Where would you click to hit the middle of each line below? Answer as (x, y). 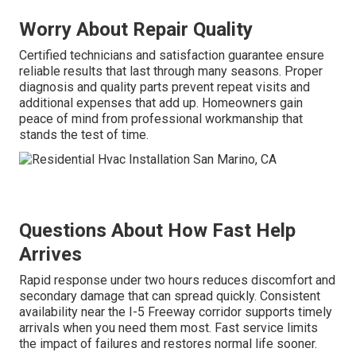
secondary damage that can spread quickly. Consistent (170, 296)
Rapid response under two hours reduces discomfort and (177, 280)
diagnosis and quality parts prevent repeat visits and (164, 87)
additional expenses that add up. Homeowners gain (161, 103)
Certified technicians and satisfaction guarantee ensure (172, 56)
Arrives (50, 254)
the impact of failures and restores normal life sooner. (168, 343)
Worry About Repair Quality (136, 30)
